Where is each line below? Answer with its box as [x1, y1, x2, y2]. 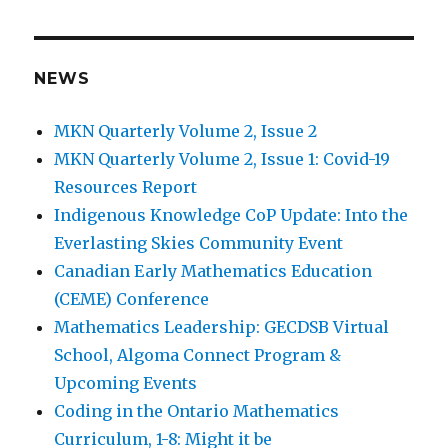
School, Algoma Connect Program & [54, 344, 342, 365]
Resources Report [54, 176, 198, 197]
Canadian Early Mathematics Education [54, 260, 373, 281]
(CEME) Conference [54, 288, 210, 309]
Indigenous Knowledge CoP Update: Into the [54, 204, 409, 225]
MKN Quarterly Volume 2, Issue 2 [54, 120, 318, 141]
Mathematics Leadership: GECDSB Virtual [54, 316, 390, 337]
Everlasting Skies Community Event [54, 232, 344, 253]
